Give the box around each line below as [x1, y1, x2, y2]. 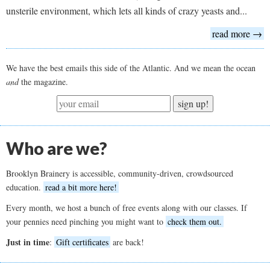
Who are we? [6, 137, 107, 159]
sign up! [178, 96, 209, 110]
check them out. [168, 215, 222, 227]
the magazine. [19, 75, 68, 87]
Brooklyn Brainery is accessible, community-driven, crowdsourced [6, 167, 233, 179]
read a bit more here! [45, 181, 117, 193]
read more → [212, 27, 262, 40]
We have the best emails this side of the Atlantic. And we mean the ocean [6, 61, 256, 74]
